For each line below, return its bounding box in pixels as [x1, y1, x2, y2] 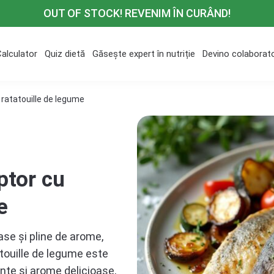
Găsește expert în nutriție [92, 48, 196, 59]
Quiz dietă [45, 48, 86, 59]
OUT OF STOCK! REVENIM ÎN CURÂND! [43, 7, 231, 20]
